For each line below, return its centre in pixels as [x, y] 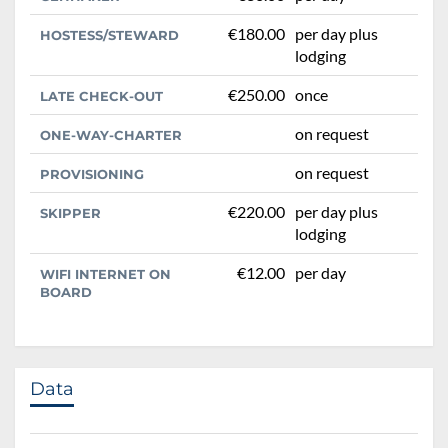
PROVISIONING [92, 173]
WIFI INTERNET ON [105, 273]
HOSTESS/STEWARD [109, 34]
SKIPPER [70, 212]
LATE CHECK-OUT [101, 95]
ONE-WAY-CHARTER [111, 134]
